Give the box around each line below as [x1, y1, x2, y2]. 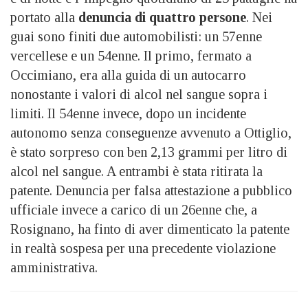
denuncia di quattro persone [78, 10, 246, 25]
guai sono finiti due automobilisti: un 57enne [10, 29, 262, 44]
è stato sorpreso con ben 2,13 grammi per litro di [10, 144, 287, 159]
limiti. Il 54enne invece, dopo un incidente [10, 106, 246, 121]
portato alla [10, 10, 78, 25]
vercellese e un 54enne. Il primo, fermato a [10, 48, 252, 63]
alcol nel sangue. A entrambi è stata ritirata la [10, 164, 263, 179]
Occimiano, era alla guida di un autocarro [10, 67, 246, 82]
